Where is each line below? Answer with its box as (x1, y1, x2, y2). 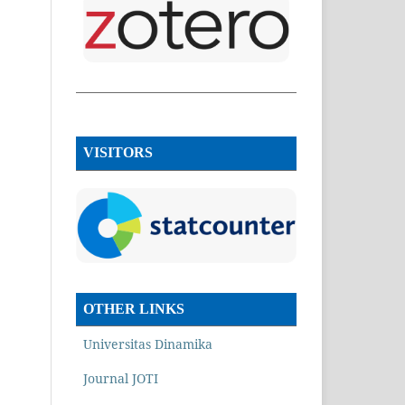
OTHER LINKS (83, 300, 184, 316)
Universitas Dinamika (83, 334, 212, 353)
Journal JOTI (83, 369, 158, 387)
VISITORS (83, 144, 153, 160)
